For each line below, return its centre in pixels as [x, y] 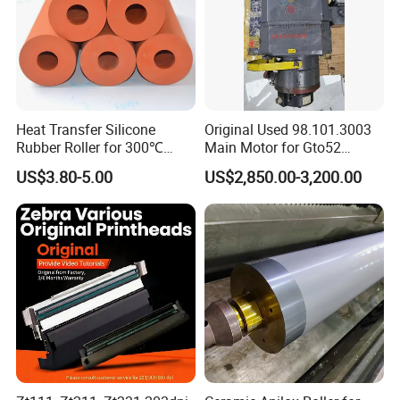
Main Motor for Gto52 [272, 147]
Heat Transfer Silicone [86, 129]
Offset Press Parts [261, 165]
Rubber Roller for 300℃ [90, 147]
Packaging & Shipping [86, 355]
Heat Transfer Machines [92, 165]
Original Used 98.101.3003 [287, 129]
